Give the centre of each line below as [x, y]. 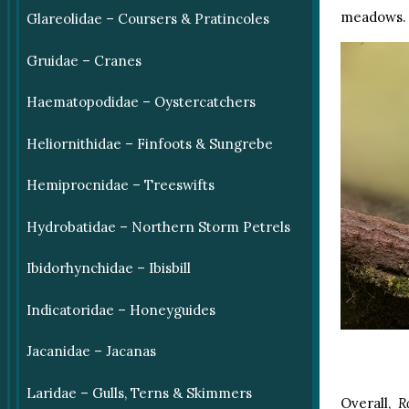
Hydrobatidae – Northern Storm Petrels [158, 226]
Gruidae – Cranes [84, 60]
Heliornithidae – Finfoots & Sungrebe [149, 143]
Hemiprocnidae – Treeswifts [120, 185]
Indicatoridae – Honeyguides [121, 309]
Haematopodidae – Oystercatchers [141, 102]
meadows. [373, 17]
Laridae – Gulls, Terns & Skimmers [139, 393]
